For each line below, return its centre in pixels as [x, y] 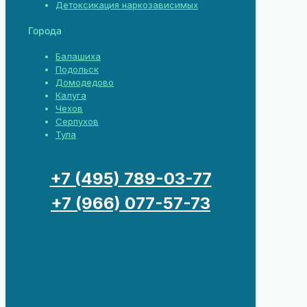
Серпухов [77, 122]
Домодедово [85, 83]
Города [45, 30]
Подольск [77, 70]
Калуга [71, 96]
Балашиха [78, 57]
